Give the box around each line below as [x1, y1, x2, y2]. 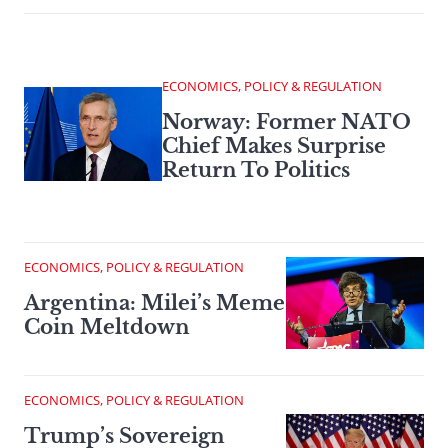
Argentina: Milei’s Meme [24, 291, 285, 316]
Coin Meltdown [24, 315, 190, 340]
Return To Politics [162, 158, 350, 183]
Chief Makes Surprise [162, 134, 386, 159]
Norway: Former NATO [162, 110, 411, 135]
